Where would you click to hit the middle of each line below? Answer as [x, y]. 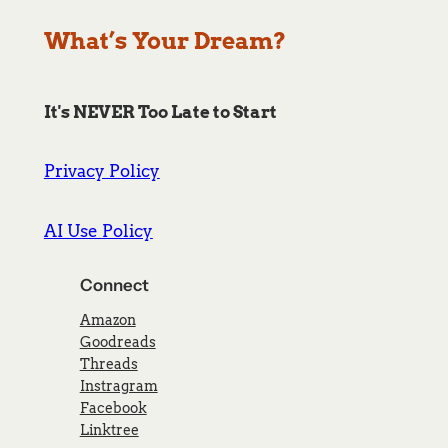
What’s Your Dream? [164, 40]
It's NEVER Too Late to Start [160, 111]
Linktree [109, 429]
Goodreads [117, 341]
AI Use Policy [98, 231]
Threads [108, 363]
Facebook [113, 407]
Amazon [107, 319]
